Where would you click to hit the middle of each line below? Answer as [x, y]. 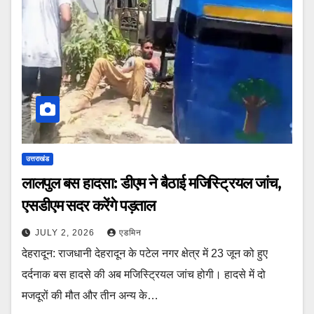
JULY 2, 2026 [66, 232]
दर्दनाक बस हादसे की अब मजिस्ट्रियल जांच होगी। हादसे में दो [144, 274]
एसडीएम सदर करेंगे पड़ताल [89, 205]
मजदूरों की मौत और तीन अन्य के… [90, 295]
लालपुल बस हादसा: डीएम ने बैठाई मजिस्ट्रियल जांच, [151, 183]
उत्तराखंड [37, 158]
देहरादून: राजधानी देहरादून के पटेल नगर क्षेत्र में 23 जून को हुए [145, 253]
